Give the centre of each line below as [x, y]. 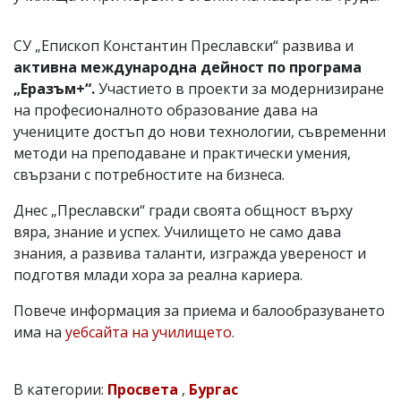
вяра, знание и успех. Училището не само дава [177, 232]
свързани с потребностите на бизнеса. [149, 175]
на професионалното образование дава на [166, 111]
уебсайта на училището [149, 333]
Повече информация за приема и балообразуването [199, 311]
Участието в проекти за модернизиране [239, 89]
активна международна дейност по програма [188, 68]
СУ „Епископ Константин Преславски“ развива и [183, 46]
